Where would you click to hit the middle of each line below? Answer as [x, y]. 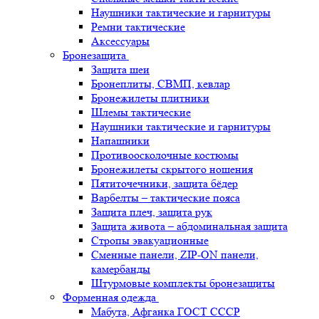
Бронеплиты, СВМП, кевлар [161, 83]
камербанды [121, 268]
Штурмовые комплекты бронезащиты [183, 283]
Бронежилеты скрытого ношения [172, 169]
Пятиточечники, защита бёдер [164, 183]
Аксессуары [120, 41]
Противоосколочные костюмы [165, 155]
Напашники [120, 140]
